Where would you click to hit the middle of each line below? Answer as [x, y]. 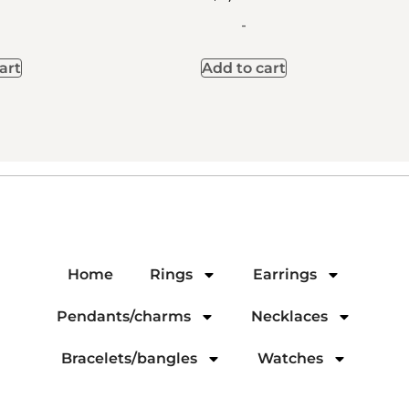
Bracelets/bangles [130, 359]
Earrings [285, 275]
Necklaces [290, 317]
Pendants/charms [124, 317]
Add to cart [243, 68]
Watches [291, 359]
